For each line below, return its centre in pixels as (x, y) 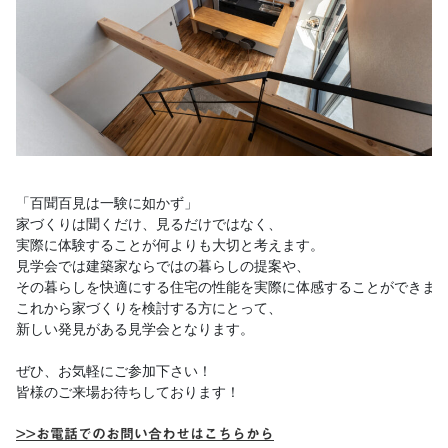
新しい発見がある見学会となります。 (135, 328)
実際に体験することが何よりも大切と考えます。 (174, 244)
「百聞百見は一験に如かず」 (111, 202)
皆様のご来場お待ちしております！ (132, 391)
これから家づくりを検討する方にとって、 (149, 307)
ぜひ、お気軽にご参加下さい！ (114, 370)
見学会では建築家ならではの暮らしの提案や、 (163, 265)
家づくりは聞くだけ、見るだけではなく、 (153, 223)
